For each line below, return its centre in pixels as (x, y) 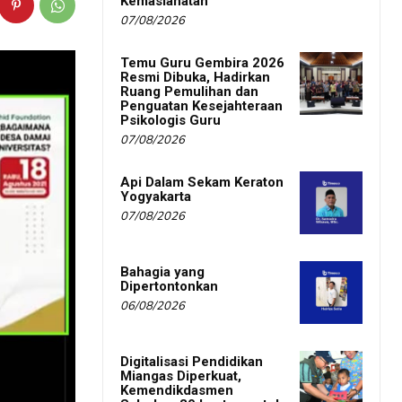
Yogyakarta (156, 197)
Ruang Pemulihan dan (189, 92)
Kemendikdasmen (177, 391)
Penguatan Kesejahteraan (201, 106)
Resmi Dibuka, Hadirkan (195, 78)
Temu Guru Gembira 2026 (202, 63)
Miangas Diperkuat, (181, 376)
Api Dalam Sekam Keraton (202, 183)
